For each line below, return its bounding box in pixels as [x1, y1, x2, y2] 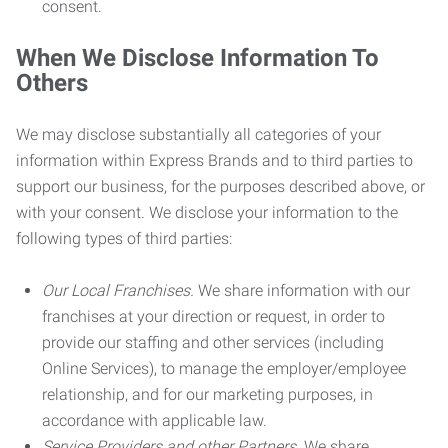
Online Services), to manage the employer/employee [42, 359, 406, 378]
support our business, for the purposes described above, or [16, 177, 425, 196]
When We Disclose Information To [16, 44, 379, 72]
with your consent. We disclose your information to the [16, 203, 398, 222]
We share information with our [194, 281, 410, 300]
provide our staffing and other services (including [42, 333, 384, 352]
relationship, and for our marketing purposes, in [42, 385, 373, 404]
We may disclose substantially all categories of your [16, 125, 381, 144]
